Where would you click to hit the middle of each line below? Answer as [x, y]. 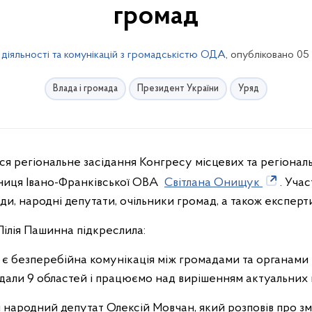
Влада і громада [85, 89]
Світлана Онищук [213, 183]
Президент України [178, 89]
